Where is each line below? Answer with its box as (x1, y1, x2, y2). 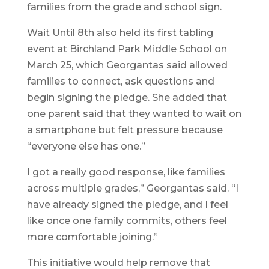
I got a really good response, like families (26, 166, 225, 178)
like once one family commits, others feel (26, 215, 227, 227)
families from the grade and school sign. (26, 1, 222, 13)
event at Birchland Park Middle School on (26, 43, 227, 55)
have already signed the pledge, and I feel (26, 199, 228, 211)
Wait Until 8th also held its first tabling (26, 27, 213, 39)
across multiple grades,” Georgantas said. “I (26, 183, 238, 195)
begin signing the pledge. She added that (26, 92, 227, 104)
